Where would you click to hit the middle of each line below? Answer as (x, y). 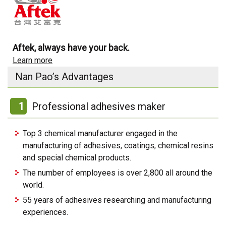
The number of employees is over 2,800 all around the (118, 173)
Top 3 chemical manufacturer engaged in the (100, 134)
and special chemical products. (77, 158)
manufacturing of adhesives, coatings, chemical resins (118, 146)
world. (33, 185)
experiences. (45, 212)
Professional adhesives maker (99, 107)
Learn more (33, 61)
